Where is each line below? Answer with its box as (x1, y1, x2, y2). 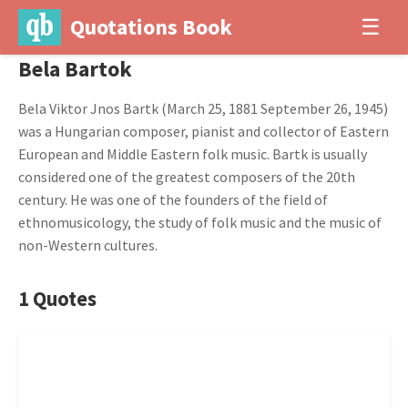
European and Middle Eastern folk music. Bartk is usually (18, 145, 367, 163)
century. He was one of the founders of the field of (18, 190, 328, 209)
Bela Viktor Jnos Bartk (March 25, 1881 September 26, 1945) (18, 99, 388, 117)
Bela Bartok (18, 55, 132, 83)
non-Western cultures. (18, 236, 158, 254)
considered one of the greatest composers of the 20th (18, 168, 355, 186)
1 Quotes (18, 286, 97, 311)
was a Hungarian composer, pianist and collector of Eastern (18, 122, 389, 140)
